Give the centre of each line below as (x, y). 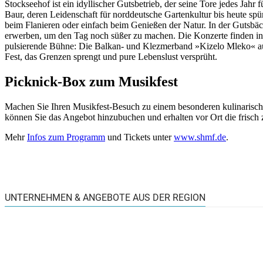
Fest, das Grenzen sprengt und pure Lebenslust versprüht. (111, 56)
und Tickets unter (139, 137)
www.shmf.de (200, 137)
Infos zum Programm (66, 137)
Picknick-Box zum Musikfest (91, 81)
